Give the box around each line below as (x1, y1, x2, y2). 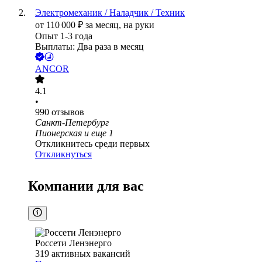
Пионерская (35, 128, 82, 139)
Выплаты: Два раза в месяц (35, 42, 144, 52)
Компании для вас (28, 178, 144, 194)
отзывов (51, 107, 84, 118)
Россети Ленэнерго (35, 238, 112, 249)
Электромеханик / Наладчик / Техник (35, 8, 185, 18)
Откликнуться (35, 149, 92, 160)
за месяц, (85, 20, 123, 30)
